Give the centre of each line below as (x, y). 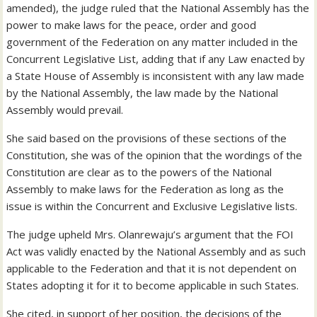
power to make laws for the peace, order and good (132, 25)
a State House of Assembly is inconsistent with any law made (156, 76)
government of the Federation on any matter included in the (152, 42)
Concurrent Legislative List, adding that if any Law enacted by (156, 59)
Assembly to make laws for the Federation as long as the (145, 189)
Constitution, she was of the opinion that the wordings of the (155, 155)
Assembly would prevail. (65, 110)
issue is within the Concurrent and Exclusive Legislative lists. (152, 206)
